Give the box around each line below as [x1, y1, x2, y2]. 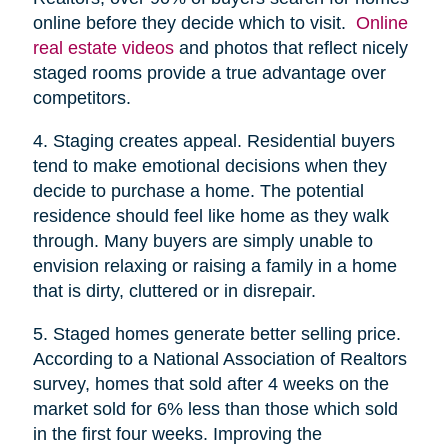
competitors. [32, 88, 131, 109]
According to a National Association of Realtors [32, 349, 407, 370]
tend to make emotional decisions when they [32, 156, 387, 177]
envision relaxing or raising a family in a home [32, 256, 397, 277]
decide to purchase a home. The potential [32, 181, 364, 202]
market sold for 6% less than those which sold [32, 399, 398, 420]
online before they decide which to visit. [32, 13, 356, 34]
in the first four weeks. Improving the [32, 424, 322, 445]
